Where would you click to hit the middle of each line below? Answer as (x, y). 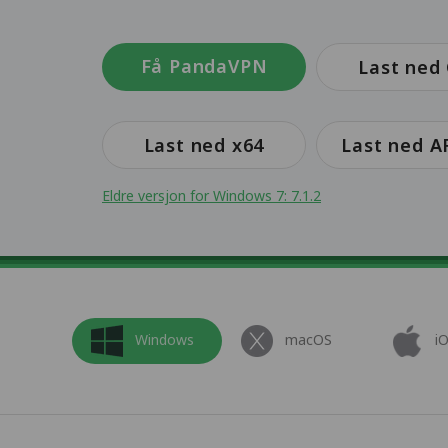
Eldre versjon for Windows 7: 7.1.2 (211, 195)
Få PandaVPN (204, 66)
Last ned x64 (204, 145)
